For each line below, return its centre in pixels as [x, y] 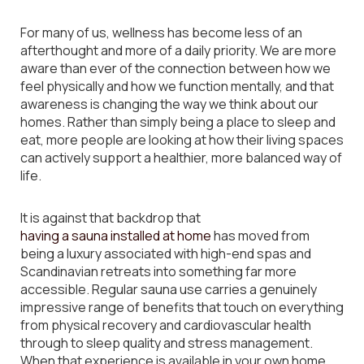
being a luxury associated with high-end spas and [166, 253]
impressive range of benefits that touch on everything [182, 307]
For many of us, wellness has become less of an [161, 32]
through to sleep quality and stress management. [167, 343]
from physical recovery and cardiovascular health [166, 325]
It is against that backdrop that [110, 218]
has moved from [260, 236]
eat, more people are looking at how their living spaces [182, 140]
